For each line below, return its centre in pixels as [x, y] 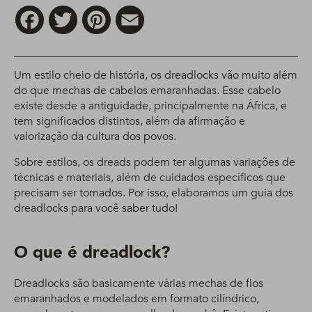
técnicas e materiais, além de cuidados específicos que [150, 178]
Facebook [68, 11]
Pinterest [132, 11]
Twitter [94, 11]
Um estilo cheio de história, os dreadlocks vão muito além [156, 75]
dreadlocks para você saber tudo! [96, 208]
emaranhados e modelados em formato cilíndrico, [136, 299]
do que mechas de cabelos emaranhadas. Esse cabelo [147, 91]
